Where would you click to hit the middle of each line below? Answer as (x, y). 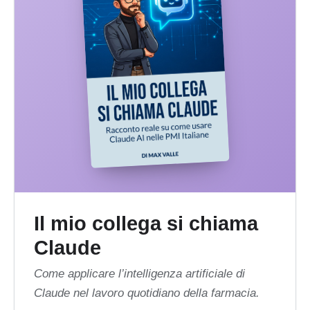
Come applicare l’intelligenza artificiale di (139, 274)
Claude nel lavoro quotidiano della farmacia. (147, 293)
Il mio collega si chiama (146, 223)
